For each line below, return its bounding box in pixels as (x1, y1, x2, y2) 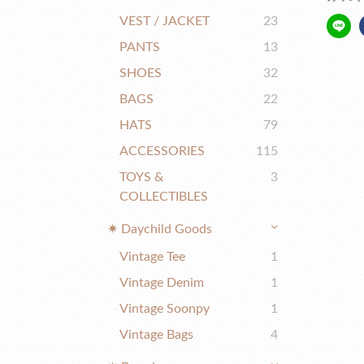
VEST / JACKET (119, 15, 210, 28)
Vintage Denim (119, 276, 204, 289)
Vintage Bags (119, 328, 193, 341)
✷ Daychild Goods (107, 223, 212, 236)
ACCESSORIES (119, 145, 205, 158)
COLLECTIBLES (119, 190, 208, 203)
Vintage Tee (119, 250, 185, 263)
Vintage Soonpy (119, 302, 210, 315)
